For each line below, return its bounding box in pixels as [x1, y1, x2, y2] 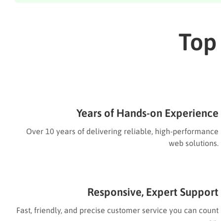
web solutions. [169, 138, 219, 147]
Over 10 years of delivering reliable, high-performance [26, 126, 219, 136]
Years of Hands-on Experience [76, 106, 219, 119]
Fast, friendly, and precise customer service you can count [16, 205, 219, 215]
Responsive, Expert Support [87, 185, 219, 198]
